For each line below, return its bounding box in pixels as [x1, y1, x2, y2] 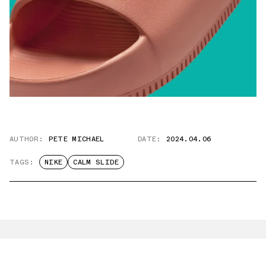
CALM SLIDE [73, 157, 119, 168]
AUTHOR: [9, 134, 44, 145]
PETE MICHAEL [48, 134, 104, 145]
